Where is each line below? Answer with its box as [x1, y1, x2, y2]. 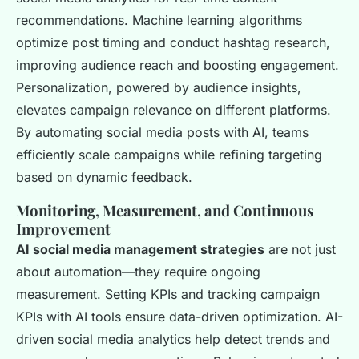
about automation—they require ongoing [16, 264, 260, 280]
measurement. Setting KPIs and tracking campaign [16, 286, 320, 303]
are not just [264, 241, 336, 258]
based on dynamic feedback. [16, 169, 192, 186]
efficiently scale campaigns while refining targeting [16, 147, 322, 163]
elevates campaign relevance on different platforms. [16, 102, 331, 119]
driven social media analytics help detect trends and [16, 331, 330, 348]
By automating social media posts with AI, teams [16, 124, 309, 141]
